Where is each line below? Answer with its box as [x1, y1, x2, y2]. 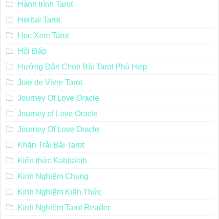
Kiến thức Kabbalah [17, 156, 87, 165]
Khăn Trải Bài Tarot [17, 141, 84, 150]
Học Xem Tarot [17, 31, 69, 40]
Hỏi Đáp [17, 47, 46, 56]
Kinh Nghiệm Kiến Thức [17, 188, 102, 197]
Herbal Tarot [17, 16, 60, 24]
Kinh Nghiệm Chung [17, 172, 88, 181]
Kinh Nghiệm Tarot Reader [17, 203, 110, 212]
